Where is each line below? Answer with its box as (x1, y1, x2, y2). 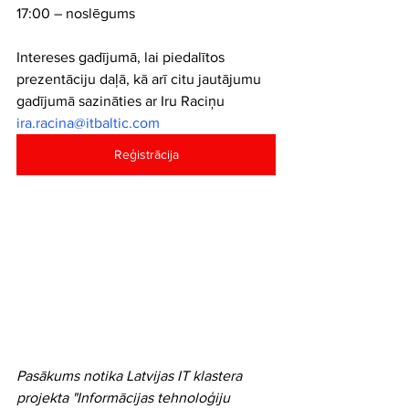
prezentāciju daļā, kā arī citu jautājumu (16, 71, 265, 87)
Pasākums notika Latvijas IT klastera (16, 367, 246, 383)
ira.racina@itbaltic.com (16, 115, 160, 131)
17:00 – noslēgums (16, 5, 135, 21)
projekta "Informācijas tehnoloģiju (16, 389, 234, 405)
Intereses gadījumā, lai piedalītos (16, 49, 228, 65)
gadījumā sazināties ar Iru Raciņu (16, 93, 228, 109)
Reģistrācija (113, 147, 179, 162)
